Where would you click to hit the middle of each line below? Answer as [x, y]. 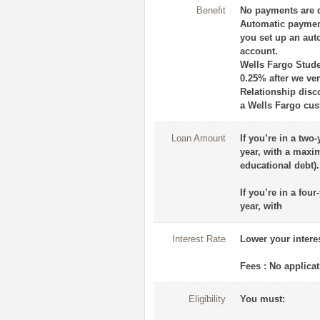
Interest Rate [199, 239]
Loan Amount [199, 139]
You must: [262, 299]
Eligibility [207, 299]
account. [259, 51]
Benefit [211, 11]
